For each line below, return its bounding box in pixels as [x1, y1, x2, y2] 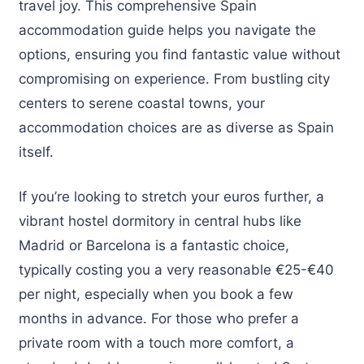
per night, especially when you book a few [19, 286, 293, 303]
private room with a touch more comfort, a [19, 335, 294, 352]
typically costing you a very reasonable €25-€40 [19, 262, 334, 279]
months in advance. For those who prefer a [19, 310, 299, 327]
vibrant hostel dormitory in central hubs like [19, 213, 301, 230]
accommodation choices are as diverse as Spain [19, 119, 334, 136]
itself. [19, 143, 54, 160]
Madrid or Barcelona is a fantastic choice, [19, 237, 289, 254]
